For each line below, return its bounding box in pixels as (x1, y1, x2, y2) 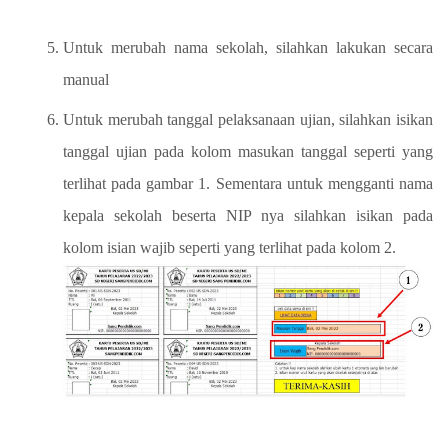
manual (63, 71, 109, 89)
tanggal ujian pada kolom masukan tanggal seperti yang (63, 143, 433, 161)
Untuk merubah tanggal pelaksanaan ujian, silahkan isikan (63, 111, 433, 129)
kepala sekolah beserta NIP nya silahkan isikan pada (63, 207, 433, 225)
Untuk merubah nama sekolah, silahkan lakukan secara (63, 39, 433, 57)
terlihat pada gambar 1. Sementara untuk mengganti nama (63, 175, 433, 193)
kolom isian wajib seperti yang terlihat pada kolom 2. (63, 239, 396, 257)
